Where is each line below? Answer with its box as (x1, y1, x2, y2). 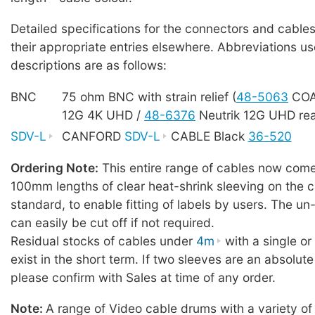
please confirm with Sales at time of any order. (11, 270, 276, 285)
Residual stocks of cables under (11, 233, 196, 249)
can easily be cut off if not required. (11, 215, 214, 231)
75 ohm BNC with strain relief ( (62, 89, 236, 105)
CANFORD (62, 129, 124, 144)
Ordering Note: (11, 160, 98, 176)
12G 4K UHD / (62, 108, 144, 123)
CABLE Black (167, 129, 248, 144)
